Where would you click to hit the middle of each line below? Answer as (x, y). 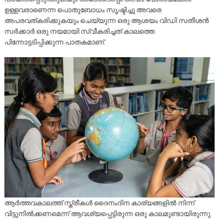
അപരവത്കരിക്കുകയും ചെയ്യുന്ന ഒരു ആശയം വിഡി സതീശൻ (106, 21)
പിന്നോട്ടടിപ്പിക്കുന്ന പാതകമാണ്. (55, 42)
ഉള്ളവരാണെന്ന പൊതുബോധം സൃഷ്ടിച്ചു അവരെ (83, 10)
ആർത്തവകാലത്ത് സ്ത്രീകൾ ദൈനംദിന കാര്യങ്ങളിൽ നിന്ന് (99, 203)
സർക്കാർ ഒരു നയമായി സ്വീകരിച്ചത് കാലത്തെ (79, 32)
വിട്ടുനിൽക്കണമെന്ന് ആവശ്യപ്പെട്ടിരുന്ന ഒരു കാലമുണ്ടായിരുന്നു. (108, 213)
